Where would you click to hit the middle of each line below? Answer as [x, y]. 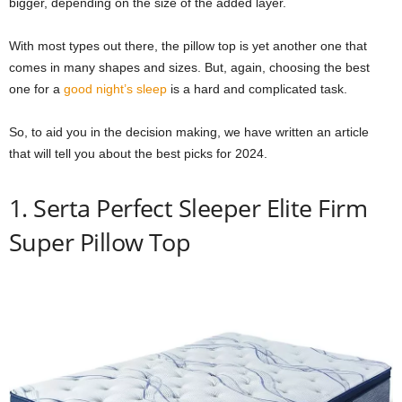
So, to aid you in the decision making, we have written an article [189, 132]
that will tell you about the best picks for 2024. [138, 154]
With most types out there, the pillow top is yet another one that [188, 46]
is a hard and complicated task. [257, 89]
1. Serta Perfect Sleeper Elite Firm [188, 208]
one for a [36, 89]
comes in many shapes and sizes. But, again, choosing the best [189, 68]
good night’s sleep [115, 89]
